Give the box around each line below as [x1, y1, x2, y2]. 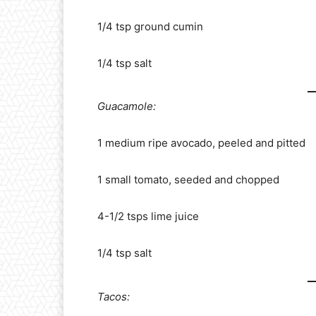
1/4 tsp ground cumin [97, 19, 203, 33]
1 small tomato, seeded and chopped [97, 173, 279, 187]
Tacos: [97, 289, 130, 303]
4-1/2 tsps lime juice [97, 209, 199, 224]
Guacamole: [97, 99, 156, 114]
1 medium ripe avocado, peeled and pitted [97, 136, 305, 150]
